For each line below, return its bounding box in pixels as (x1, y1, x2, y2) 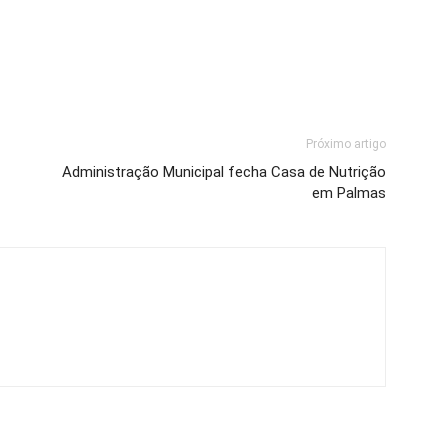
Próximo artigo (306, 137, 386, 151)
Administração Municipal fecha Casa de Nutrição (62, 163, 386, 181)
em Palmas (312, 184, 386, 202)
